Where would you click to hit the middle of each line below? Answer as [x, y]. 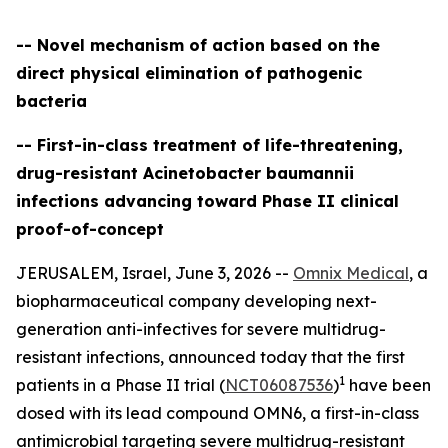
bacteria [51, 101]
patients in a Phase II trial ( [120, 385]
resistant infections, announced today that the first [210, 357]
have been [388, 385]
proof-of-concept [90, 229]
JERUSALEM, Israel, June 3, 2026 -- [154, 273]
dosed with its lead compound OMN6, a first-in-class [217, 413]
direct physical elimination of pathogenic [189, 73]
